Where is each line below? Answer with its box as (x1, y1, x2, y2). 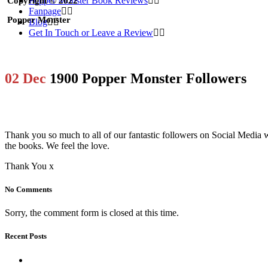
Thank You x (5, 160, 54, 171)
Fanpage (29, 6, 61, 16)
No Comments (5, 184, 52, 194)
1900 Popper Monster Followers (46, 70, 246, 86)
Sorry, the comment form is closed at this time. (5, 208, 179, 218)
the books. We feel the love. (5, 140, 109, 151)
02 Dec (5, 70, 46, 86)
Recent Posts (5, 232, 47, 241)
